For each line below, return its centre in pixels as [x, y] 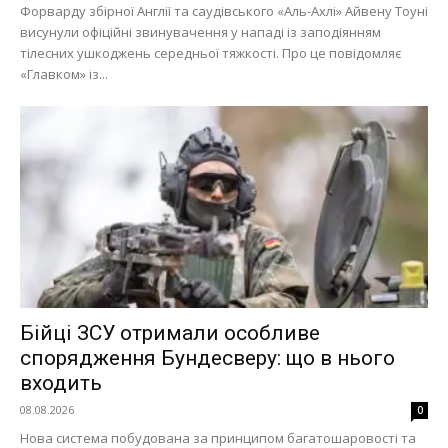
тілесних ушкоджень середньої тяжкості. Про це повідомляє [210, 53]
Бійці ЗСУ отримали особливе [170, 332]
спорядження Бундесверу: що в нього [207, 357]
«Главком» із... [64, 74]
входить [61, 382]
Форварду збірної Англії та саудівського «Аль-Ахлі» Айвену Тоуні [224, 11]
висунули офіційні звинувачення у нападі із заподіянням [200, 32]
